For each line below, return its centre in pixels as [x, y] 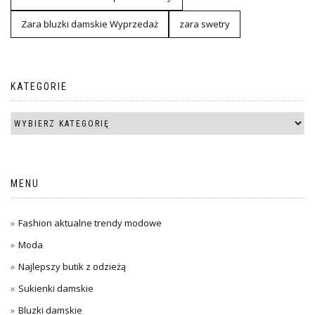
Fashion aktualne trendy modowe [90, 223]
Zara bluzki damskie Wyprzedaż [90, 24]
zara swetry [205, 24]
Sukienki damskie [56, 289]
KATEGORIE [39, 87]
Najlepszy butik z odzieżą [72, 267]
